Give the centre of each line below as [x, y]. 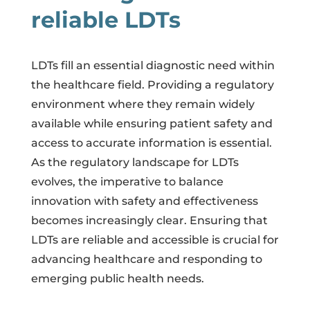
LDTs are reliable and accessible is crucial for [155, 239]
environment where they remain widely [143, 104]
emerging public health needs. [117, 278]
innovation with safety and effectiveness [144, 201]
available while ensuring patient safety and [152, 123]
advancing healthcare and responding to [146, 259]
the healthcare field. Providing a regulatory [152, 84]
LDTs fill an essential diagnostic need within [153, 65]
